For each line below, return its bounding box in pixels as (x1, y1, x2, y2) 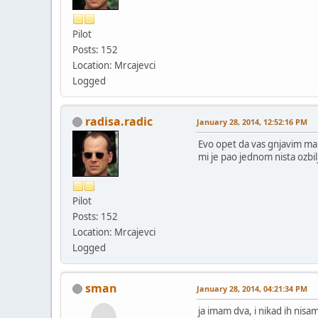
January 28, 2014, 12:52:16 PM (197, 116, 307, 127)
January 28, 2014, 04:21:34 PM (197, 283, 307, 294)
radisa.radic (85, 113, 153, 129)
